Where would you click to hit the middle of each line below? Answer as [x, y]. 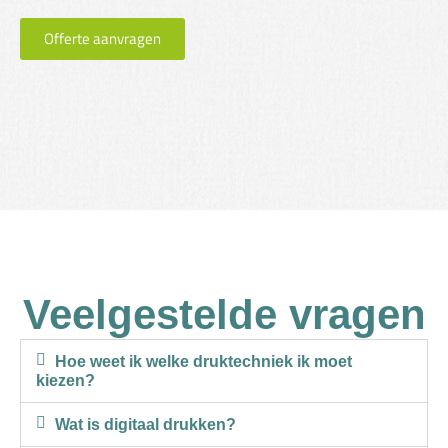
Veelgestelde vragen [224, 314]
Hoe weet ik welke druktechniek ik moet [204, 361]
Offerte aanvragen [102, 38]
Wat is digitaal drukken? [146, 424]
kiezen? [65, 380]
